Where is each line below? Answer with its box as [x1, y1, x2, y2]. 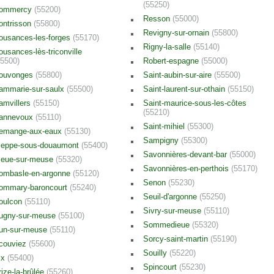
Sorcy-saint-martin [143, 234, 210, 243]
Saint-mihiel [143, 122, 187, 131]
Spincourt [143, 262, 179, 272]
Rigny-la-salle [143, 42, 193, 51]
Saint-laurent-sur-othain [143, 84, 228, 94]
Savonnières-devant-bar [143, 150, 229, 159]
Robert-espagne [143, 56, 201, 65]
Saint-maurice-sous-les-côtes [143, 98, 246, 108]
